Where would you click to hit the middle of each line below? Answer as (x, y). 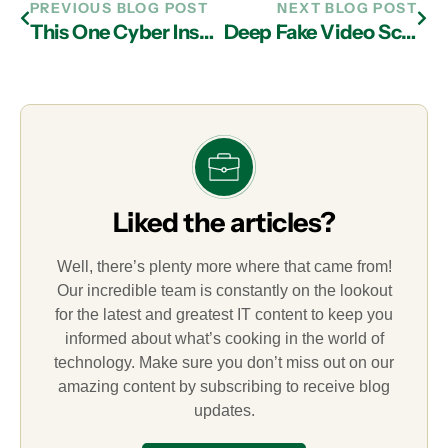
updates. (224, 410)
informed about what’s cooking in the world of (224, 338)
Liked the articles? (224, 222)
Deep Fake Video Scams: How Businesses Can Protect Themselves (409, 31)
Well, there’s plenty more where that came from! (224, 266)
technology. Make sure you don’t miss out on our (224, 362)
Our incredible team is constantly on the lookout (224, 290)
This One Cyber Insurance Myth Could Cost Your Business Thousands (206, 31)
